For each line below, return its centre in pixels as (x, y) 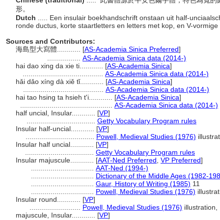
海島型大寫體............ (49, 49)
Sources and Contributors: (51, 41)
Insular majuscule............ (56, 160)
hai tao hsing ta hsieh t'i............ (65, 97)
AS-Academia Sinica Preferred (132, 49)
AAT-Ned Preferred (127, 160)
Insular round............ (49, 199)
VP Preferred (181, 160)
